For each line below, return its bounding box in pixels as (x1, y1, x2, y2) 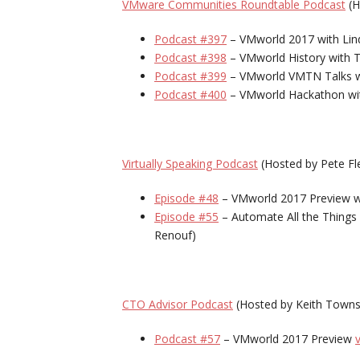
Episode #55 (154, 209, 219, 224)
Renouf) (154, 227, 196, 243)
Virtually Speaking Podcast (122, 156, 258, 171)
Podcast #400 (154, 87, 227, 102)
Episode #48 (154, 190, 219, 206)
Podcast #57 (154, 331, 220, 346)
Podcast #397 (154, 31, 227, 47)
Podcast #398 (154, 50, 227, 65)
